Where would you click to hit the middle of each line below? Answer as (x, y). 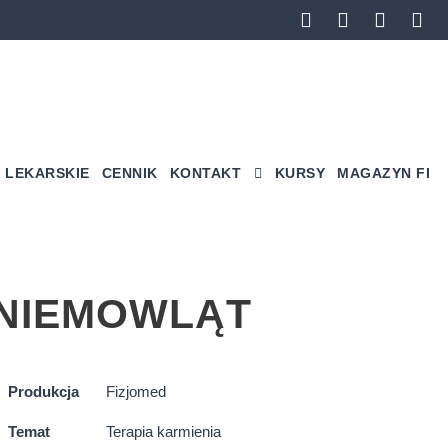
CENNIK (129, 173)
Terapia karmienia (163, 431)
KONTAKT (205, 173)
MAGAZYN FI (383, 173)
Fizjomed (135, 391)
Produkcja (43, 391)
